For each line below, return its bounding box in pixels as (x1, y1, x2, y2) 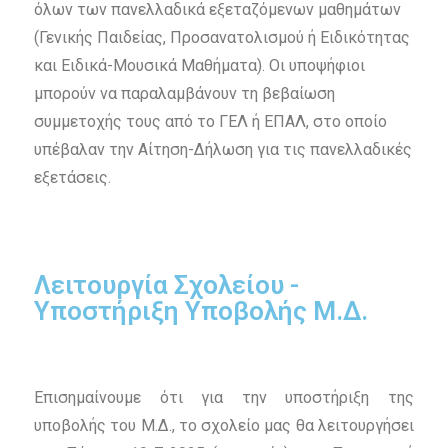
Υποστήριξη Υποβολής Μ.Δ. (33, 296, 368, 327)
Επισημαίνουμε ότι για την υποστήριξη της (33, 388, 415, 408)
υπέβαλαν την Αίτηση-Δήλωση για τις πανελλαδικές (33, 140, 412, 160)
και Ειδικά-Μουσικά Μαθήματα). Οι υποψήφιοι (33, 56, 365, 76)
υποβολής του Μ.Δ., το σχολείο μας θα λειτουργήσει (33, 416, 415, 436)
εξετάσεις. (33, 168, 111, 188)
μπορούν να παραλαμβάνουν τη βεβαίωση (33, 84, 335, 104)
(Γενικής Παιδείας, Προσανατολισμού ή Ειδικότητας (33, 28, 410, 48)
